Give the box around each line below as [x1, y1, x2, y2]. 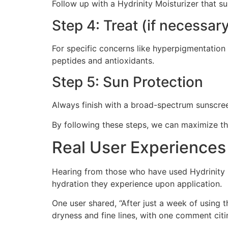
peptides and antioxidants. [52, 55, 154, 66]
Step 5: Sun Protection [52, 73, 203, 91]
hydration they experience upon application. [52, 178, 222, 189]
